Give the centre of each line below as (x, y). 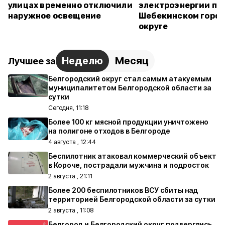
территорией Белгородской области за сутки (132, 199)
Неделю (82, 61)
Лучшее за (32, 61)
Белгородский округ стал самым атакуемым (130, 79)
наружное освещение (55, 16)
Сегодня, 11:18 (68, 108)
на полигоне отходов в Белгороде (109, 131)
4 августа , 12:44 (72, 142)
